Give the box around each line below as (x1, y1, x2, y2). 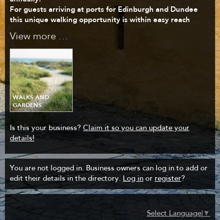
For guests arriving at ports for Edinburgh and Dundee (10, 5, 198, 14)
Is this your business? (10, 125, 83, 133)
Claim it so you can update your (83, 125, 190, 133)
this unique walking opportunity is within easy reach (10, 15, 190, 24)
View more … (10, 32, 68, 42)
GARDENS (13, 102, 42, 109)
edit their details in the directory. (10, 175, 123, 183)
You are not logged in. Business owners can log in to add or (10, 165, 208, 173)
